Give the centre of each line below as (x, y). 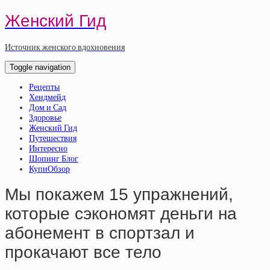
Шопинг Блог (54, 159)
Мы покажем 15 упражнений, (119, 195)
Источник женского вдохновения (65, 47)
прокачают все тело (83, 253)
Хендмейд (47, 97)
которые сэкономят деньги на (121, 214)
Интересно (48, 148)
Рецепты (44, 87)
